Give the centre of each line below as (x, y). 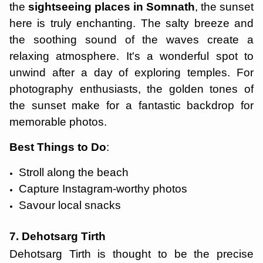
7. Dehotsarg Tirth (58, 236)
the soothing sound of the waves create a (131, 40)
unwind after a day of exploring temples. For (131, 73)
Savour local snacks (70, 205)
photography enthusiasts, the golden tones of (131, 89)
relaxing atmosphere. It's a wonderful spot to (131, 56)
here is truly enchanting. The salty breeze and (131, 23)
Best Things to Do (58, 147)
